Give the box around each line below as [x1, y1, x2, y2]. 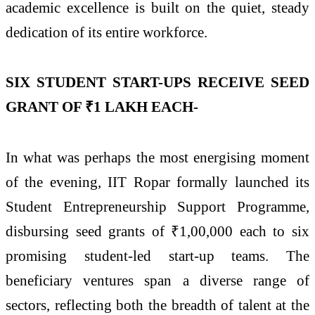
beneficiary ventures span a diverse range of [6, 272, 309, 289]
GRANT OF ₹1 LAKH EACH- [6, 98, 198, 115]
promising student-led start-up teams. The [6, 247, 309, 264]
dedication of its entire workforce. [6, 23, 207, 40]
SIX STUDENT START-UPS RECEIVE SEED [6, 74, 309, 91]
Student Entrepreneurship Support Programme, [6, 198, 309, 215]
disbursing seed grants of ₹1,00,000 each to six [6, 223, 309, 240]
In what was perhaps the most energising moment [6, 149, 309, 166]
